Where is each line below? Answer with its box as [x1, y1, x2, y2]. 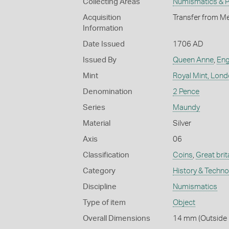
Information [83, 24, 123, 32]
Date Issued [83, 40, 125, 48]
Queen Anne [172, 56, 214, 64]
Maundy [172, 103, 200, 111]
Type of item [83, 198, 126, 207]
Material [83, 119, 110, 127]
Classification [83, 151, 129, 159]
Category [83, 167, 116, 175]
